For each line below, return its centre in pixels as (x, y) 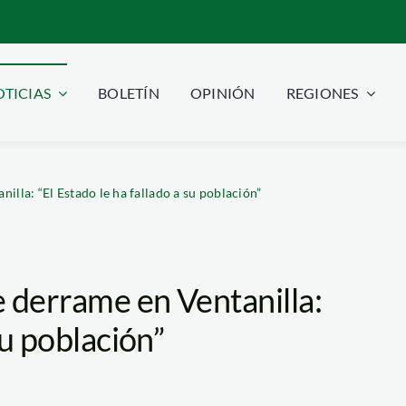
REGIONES (322, 93)
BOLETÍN (129, 93)
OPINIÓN (222, 93)
